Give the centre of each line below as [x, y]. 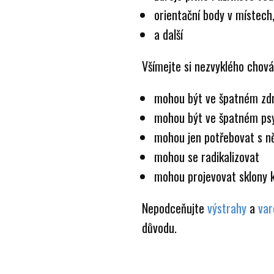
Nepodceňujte [175, 208]
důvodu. [159, 228]
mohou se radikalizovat [207, 157]
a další [168, 34]
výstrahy [227, 208]
